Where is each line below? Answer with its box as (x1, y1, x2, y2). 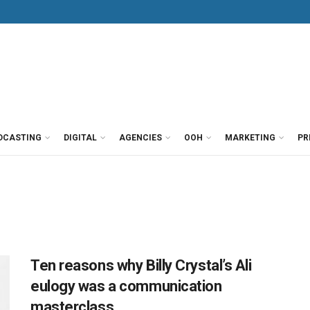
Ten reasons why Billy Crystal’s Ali (30, 257, 252, 274)
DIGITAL (64, 133, 97, 143)
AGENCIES (119, 133, 162, 143)
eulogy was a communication (30, 277, 222, 295)
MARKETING (225, 133, 275, 143)
